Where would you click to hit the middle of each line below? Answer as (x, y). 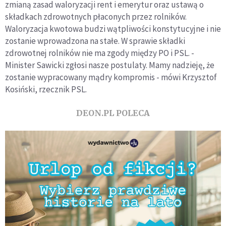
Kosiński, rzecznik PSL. (46, 90)
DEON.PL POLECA (113, 113)
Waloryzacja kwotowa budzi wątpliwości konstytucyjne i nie (113, 29)
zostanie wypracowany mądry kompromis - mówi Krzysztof (111, 77)
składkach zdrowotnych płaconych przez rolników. (96, 17)
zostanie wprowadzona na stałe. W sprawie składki (95, 41)
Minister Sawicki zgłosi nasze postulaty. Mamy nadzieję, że (110, 65)
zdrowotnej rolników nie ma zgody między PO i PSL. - (100, 53)
